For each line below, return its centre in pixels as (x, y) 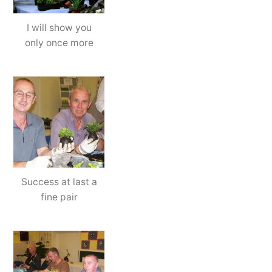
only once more (59, 42)
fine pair (59, 197)
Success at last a (59, 182)
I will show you (59, 27)
